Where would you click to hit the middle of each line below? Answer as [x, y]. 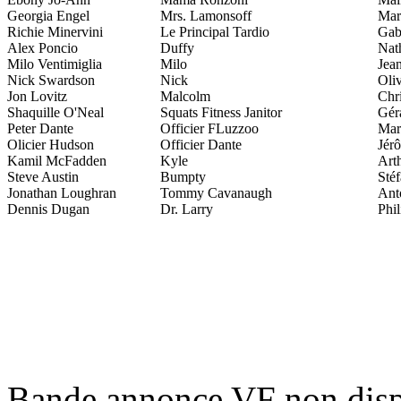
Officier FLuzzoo [209, 128]
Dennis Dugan [48, 209]
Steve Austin [43, 176]
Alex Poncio [43, 47]
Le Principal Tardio [215, 31]
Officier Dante [201, 144]
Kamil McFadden [57, 160]
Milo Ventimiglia [55, 64]
